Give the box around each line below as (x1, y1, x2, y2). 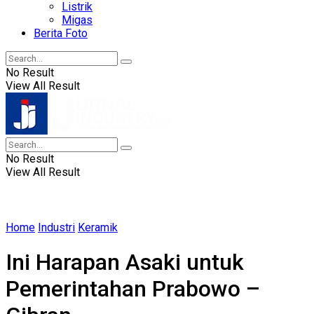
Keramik (78, 220, 118, 234)
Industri (38, 220, 75, 234)
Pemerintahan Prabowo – (6, 275, 260, 303)
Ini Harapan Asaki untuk (6, 249, 244, 276)
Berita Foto (34, 26, 88, 40)
